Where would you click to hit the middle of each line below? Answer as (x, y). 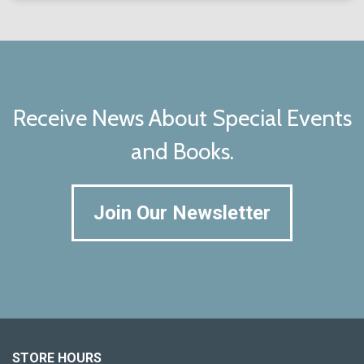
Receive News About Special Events (182, 118)
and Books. (182, 152)
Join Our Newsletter (182, 213)
